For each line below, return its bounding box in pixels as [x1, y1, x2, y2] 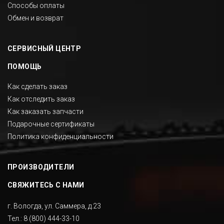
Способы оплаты [7, 1, 64, 9]
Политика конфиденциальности [7, 132, 113, 140]
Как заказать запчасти [7, 107, 83, 115]
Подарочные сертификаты [7, 119, 94, 128]
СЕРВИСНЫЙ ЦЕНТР [7, 44, 81, 52]
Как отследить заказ [7, 94, 75, 103]
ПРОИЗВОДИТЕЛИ [7, 162, 74, 171]
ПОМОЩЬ [7, 62, 42, 70]
